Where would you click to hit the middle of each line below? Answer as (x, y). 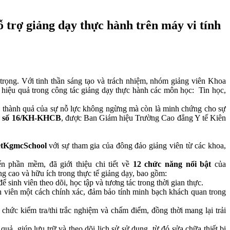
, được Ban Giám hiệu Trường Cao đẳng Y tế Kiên (143, 118)
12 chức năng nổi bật (172, 164)
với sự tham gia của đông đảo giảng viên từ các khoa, (138, 145)
